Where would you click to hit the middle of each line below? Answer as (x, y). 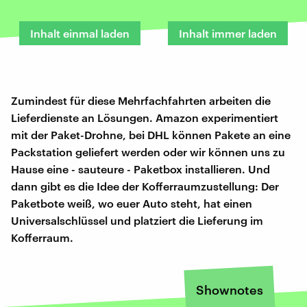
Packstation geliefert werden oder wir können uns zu (148, 151)
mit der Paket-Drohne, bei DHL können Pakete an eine (151, 134)
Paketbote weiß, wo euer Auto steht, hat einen (132, 203)
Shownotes (230, 290)
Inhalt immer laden (228, 33)
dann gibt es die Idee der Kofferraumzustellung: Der (145, 186)
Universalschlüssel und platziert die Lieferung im (137, 220)
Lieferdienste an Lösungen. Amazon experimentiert (145, 117)
